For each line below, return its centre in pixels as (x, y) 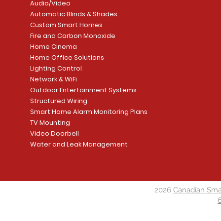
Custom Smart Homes (66, 25)
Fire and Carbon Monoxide (73, 36)
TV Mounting (50, 122)
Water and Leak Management (79, 144)
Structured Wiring (58, 101)
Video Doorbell (54, 133)
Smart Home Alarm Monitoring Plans (89, 111)
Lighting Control (56, 68)
